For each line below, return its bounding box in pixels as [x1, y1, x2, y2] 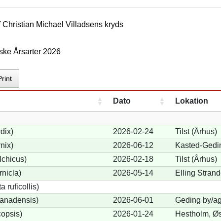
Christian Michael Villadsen [2, 20, 99, 29]
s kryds [99, 20, 124, 29]
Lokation [175, 96, 208, 105]
